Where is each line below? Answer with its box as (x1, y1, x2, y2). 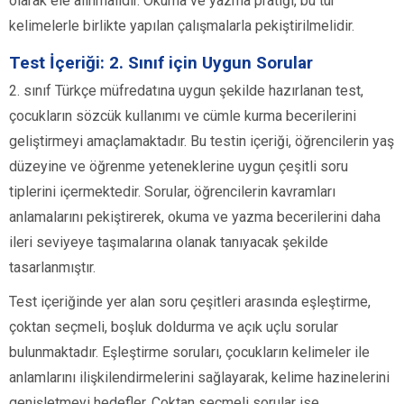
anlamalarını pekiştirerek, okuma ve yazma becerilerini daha (9, 208, 381, 226)
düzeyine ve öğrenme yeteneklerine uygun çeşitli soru (9, 158, 348, 176)
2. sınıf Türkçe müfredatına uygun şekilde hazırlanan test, (9, 82, 363, 100)
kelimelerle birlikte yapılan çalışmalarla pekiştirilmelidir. (9, 17, 354, 35)
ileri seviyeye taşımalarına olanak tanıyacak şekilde (9, 234, 328, 252)
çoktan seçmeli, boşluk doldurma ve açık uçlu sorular (9, 318, 338, 336)
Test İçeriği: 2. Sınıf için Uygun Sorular (9, 52, 313, 74)
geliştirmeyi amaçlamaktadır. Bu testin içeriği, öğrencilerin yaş (9, 133, 394, 151)
